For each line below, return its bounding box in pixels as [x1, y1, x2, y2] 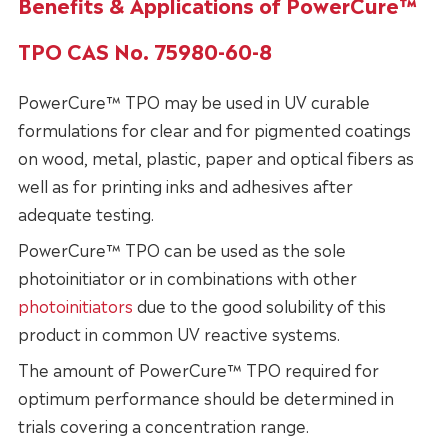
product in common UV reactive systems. [17, 321, 340, 346]
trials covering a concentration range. [17, 413, 309, 438]
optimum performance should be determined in [17, 385, 394, 410]
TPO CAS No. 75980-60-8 [17, 35, 272, 66]
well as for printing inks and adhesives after [17, 173, 353, 198]
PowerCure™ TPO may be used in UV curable [17, 89, 370, 114]
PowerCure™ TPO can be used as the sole [17, 237, 346, 262]
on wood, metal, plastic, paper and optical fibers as [17, 145, 414, 170]
